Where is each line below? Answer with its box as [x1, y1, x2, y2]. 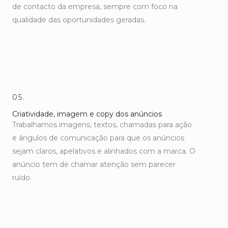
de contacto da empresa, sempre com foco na [12, 2, 178, 11]
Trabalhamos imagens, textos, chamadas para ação [12, 120, 192, 129]
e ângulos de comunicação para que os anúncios [12, 133, 184, 142]
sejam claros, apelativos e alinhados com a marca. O [12, 146, 195, 156]
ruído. [12, 173, 32, 182]
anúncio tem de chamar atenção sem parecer [12, 159, 176, 169]
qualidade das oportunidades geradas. [12, 15, 146, 24]
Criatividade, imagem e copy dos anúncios [12, 109, 162, 119]
